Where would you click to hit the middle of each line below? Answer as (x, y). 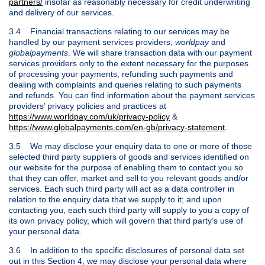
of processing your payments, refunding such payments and (121, 74)
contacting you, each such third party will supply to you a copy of (129, 210)
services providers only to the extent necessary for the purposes (129, 63)
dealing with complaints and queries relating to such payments (125, 84)
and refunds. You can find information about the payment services (132, 95)
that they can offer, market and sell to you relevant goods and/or (129, 178)
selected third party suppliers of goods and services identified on (129, 156)
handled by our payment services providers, (92, 42)
